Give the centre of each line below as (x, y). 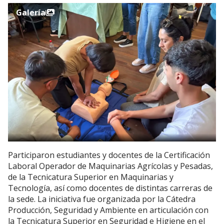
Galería (31, 12)
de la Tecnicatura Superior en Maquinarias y (91, 177)
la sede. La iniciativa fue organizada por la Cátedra (102, 199)
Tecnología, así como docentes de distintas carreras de (110, 188)
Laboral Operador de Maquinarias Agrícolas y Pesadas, (110, 166)
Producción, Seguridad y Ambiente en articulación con (108, 210)
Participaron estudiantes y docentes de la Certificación (109, 155)
